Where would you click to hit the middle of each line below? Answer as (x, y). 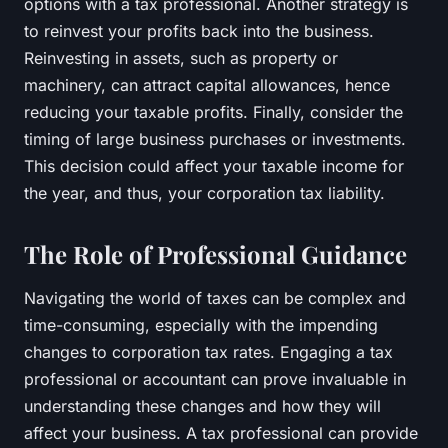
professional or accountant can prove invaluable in (215, 378)
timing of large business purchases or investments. (215, 138)
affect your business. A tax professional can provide (221, 432)
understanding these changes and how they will (202, 405)
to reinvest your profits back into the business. (199, 30)
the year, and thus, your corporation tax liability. (204, 192)
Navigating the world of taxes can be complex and (215, 297)
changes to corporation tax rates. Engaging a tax (208, 351)
